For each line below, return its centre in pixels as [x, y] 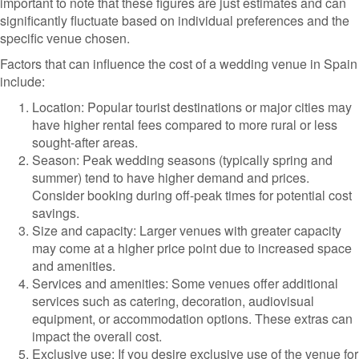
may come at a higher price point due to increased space [192, 248]
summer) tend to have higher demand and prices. [171, 177]
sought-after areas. [85, 142]
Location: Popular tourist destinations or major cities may [192, 107]
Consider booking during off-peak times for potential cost [192, 195]
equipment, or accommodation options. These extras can [192, 319]
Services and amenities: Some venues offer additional [185, 283]
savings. [56, 213]
